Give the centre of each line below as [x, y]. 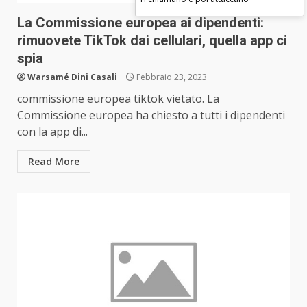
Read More [54, 162]
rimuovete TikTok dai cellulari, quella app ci [152, 41]
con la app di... [52, 132]
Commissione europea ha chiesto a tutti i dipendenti [151, 115]
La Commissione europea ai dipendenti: [140, 23]
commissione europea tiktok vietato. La [118, 99]
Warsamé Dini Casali [72, 77]
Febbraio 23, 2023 [171, 77]
